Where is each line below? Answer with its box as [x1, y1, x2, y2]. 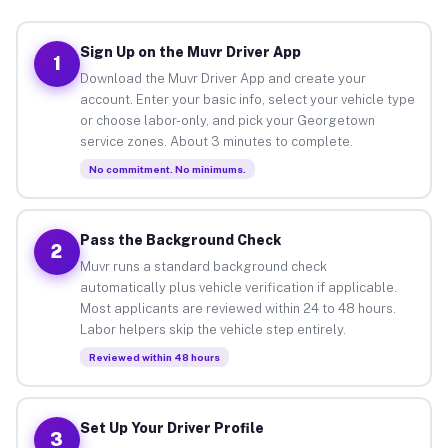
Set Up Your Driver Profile [79, 419, 264, 436]
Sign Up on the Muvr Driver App [79, 43, 301, 60]
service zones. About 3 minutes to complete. [79, 133, 353, 149]
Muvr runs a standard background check [79, 258, 327, 274]
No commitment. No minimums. [88, 162, 246, 175]
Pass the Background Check [79, 231, 281, 248]
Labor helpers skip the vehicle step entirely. [79, 321, 346, 337]
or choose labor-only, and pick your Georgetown [79, 112, 375, 128]
